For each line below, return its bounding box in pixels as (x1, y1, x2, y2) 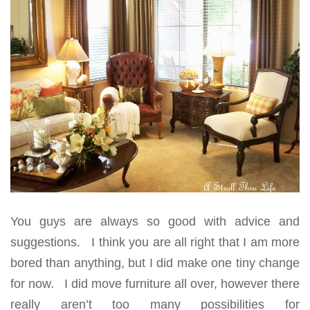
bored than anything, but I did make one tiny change (10, 255, 300, 270)
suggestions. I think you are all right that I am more (10, 235, 300, 249)
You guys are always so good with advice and (10, 214, 300, 228)
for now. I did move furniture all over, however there (10, 276, 300, 291)
